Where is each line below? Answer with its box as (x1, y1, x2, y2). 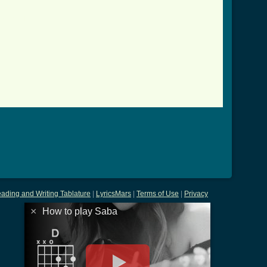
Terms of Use (136, 190, 179, 198)
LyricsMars (96, 190, 131, 198)
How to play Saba (42, 206, 117, 216)
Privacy (184, 190, 208, 198)
